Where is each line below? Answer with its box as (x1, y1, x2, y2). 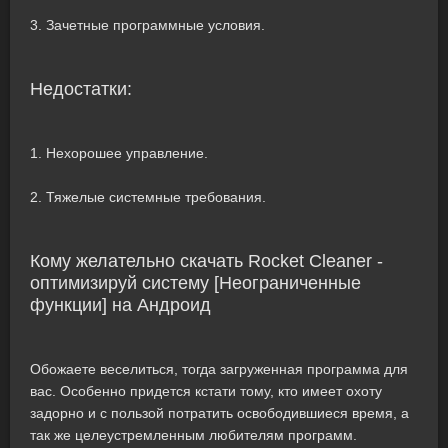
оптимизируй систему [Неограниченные (30, 273, 361, 293)
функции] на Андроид (30, 295, 211, 315)
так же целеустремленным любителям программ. (30, 427, 357, 443)
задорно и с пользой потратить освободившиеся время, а (30, 405, 409, 421)
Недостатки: (30, 79, 132, 99)
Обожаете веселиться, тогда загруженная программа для (30, 361, 408, 377)
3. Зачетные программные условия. (30, 17, 265, 33)
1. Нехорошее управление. (30, 145, 208, 161)
